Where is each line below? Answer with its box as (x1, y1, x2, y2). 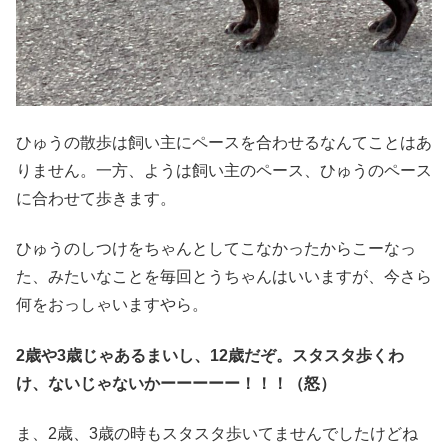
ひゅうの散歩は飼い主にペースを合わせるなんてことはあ (16, 133, 432, 151)
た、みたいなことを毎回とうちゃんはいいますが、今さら (16, 268, 432, 286)
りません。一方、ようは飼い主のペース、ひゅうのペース (16, 161, 432, 179)
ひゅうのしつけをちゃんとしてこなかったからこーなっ (16, 240, 416, 258)
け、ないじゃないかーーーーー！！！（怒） (16, 374, 336, 392)
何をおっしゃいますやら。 (16, 296, 208, 314)
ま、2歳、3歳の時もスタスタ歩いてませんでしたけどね (16, 424, 418, 442)
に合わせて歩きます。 (16, 189, 176, 207)
